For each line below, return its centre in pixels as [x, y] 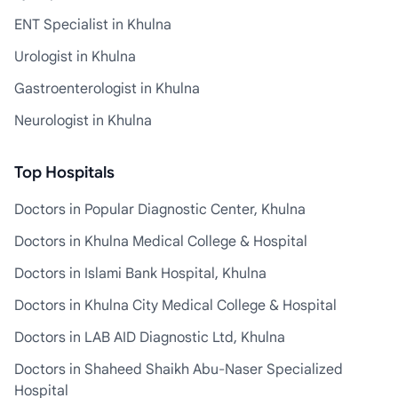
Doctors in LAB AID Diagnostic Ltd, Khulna [150, 338]
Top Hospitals [64, 172]
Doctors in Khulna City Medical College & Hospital [175, 306]
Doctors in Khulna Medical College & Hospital [161, 242]
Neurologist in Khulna [83, 121]
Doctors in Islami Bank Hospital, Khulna [140, 274]
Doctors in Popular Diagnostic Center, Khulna [160, 210]
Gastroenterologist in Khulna [107, 89]
